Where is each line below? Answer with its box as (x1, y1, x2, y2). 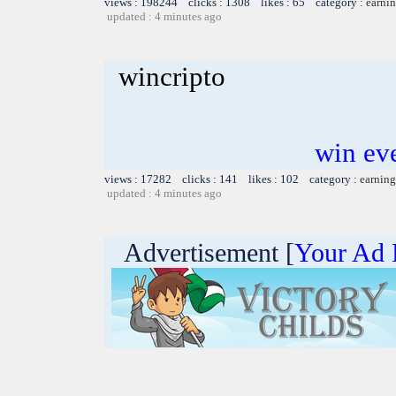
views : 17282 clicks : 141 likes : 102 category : (104, 171, 360, 186)
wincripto (118, 60, 225, 92)
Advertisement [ (104, 237, 294, 267)
